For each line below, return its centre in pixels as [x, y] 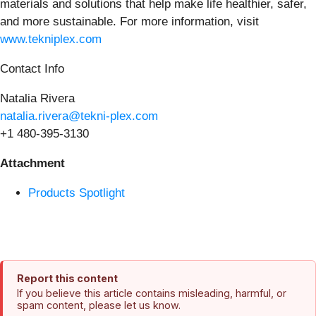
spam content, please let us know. [99, 305]
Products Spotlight [77, 193]
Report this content [67, 278]
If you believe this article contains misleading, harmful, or [152, 293]
